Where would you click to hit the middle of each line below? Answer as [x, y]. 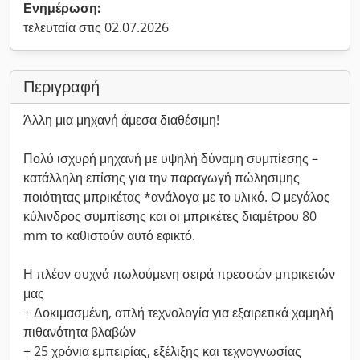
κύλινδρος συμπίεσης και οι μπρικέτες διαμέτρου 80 [170, 216]
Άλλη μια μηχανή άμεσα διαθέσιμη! [121, 120]
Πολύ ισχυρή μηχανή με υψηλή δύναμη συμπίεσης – [171, 158]
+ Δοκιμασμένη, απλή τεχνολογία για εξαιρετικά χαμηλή [178, 313]
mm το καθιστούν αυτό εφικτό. [109, 235]
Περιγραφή [61, 86]
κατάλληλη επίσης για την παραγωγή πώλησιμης [162, 178]
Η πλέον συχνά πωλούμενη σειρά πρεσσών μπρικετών [179, 274]
